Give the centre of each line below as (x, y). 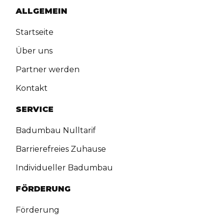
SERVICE (35, 110)
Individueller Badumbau (65, 168)
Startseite (35, 32)
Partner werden (48, 70)
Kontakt (32, 88)
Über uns (34, 51)
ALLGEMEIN (42, 11)
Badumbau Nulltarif (56, 131)
